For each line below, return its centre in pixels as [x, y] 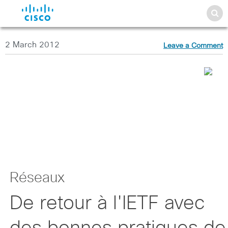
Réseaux [37, 178]
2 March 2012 [32, 45]
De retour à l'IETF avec [107, 204]
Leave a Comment [193, 46]
